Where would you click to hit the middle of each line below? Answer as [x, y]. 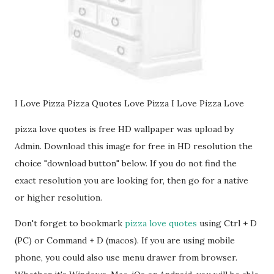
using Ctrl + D [227, 224]
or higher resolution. [58, 198]
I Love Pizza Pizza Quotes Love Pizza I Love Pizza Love [129, 104]
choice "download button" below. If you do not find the [126, 164]
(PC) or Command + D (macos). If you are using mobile [125, 241]
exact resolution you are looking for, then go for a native [131, 181]
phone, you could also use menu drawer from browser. [126, 258]
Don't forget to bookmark [70, 224]
